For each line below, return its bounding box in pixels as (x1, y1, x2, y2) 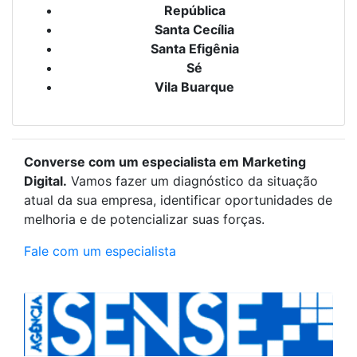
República (163, 2, 226, 18)
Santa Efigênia (150, 41, 239, 57)
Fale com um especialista (24, 243, 176, 259)
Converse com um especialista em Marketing (24, 154, 306, 170)
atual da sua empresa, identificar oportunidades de (24, 192, 332, 208)
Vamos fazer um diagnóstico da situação (67, 173, 318, 189)
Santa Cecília (155, 22, 234, 37)
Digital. (24, 173, 67, 189)
